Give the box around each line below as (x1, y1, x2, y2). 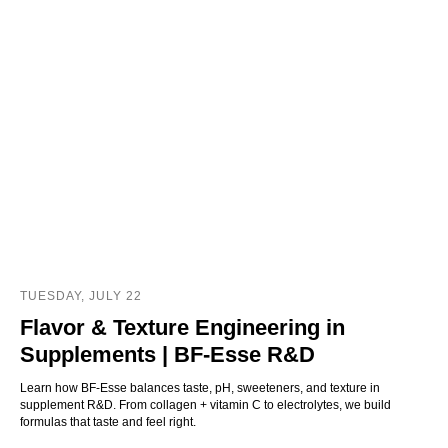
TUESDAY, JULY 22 (20, 289, 142, 304)
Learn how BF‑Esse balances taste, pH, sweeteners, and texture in (20, 381, 380, 396)
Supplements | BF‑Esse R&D (20, 342, 315, 368)
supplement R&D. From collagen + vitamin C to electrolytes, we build (20, 398, 391, 413)
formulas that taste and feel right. (20, 415, 196, 430)
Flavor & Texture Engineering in (20, 315, 345, 341)
